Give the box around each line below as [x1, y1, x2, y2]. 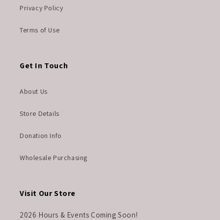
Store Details [20, 109, 59, 118]
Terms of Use [20, 26, 60, 35]
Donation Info [20, 131, 62, 140]
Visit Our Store [20, 188, 76, 199]
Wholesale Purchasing [20, 153, 87, 163]
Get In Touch [20, 60, 68, 71]
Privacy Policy [20, 3, 63, 13]
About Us [20, 87, 48, 96]
